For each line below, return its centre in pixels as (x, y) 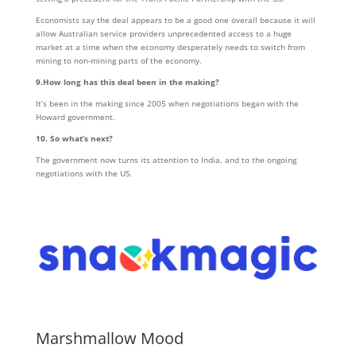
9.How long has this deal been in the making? (127, 82)
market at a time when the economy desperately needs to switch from (170, 47)
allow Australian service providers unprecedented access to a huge (163, 33)
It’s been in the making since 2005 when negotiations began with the (167, 103)
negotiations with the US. (83, 173)
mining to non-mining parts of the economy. (118, 60)
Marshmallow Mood (109, 338)
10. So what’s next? (74, 138)
